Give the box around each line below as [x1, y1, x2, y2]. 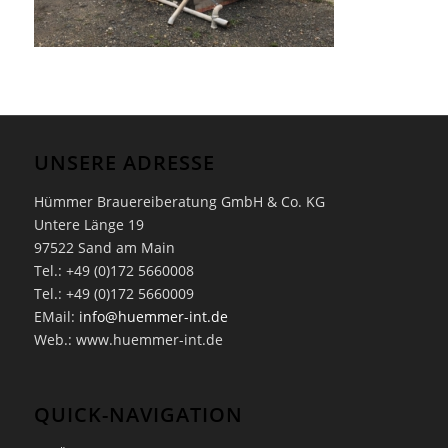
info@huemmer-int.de [78, 306, 228, 326]
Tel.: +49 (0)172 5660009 [33, 283, 194, 303]
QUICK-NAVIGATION [33, 400, 243, 428]
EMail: [33, 306, 79, 326]
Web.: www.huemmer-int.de [33, 329, 223, 349]
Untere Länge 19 [33, 214, 144, 234]
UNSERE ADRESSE [33, 148, 215, 176]
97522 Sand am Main [33, 237, 175, 257]
